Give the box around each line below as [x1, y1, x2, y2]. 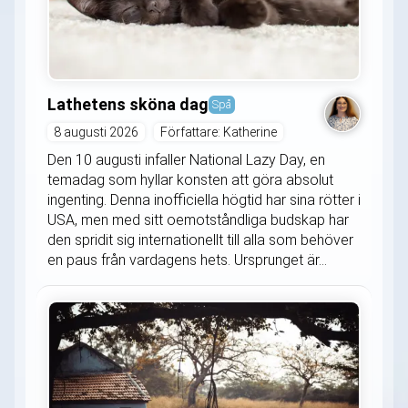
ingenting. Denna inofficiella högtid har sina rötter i [47, 190, 361, 209]
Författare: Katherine [160, 124, 277, 139]
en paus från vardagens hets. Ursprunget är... [47, 250, 327, 269]
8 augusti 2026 [54, 124, 138, 139]
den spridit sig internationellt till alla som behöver [47, 230, 353, 249]
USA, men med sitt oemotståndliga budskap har [47, 210, 349, 229]
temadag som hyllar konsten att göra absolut [47, 170, 333, 189]
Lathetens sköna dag [47, 94, 209, 114]
